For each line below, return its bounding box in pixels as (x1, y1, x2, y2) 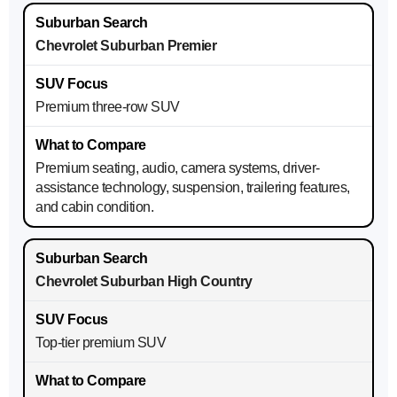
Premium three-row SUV (35, 99, 180, 115)
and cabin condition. (35, 199, 153, 215)
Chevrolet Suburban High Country (35, 274, 253, 290)
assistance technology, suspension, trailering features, (35, 180, 350, 196)
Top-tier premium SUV (35, 335, 166, 351)
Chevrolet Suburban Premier (35, 38, 216, 54)
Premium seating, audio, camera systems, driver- (35, 160, 320, 176)
